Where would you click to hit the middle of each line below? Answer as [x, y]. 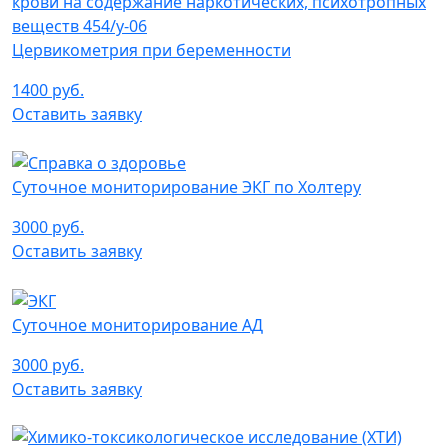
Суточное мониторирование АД [137, 325]
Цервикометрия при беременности [151, 49]
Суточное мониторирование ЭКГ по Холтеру [186, 187]
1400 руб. [48, 89]
